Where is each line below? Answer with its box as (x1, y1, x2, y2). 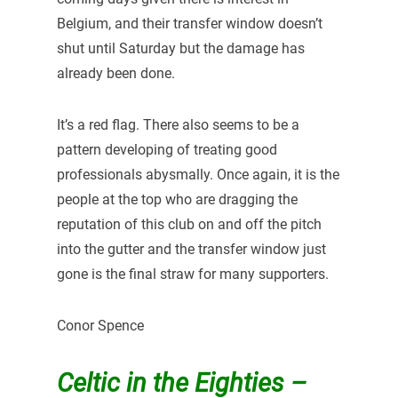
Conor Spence (56, 316, 144, 334)
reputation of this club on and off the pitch (56, 216, 322, 234)
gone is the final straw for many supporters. (56, 266, 329, 283)
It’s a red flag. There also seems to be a (56, 116, 299, 134)
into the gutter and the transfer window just (56, 241, 326, 259)
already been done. (56, 65, 175, 83)
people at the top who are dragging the (56, 191, 298, 209)
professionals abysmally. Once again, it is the (56, 166, 339, 184)
